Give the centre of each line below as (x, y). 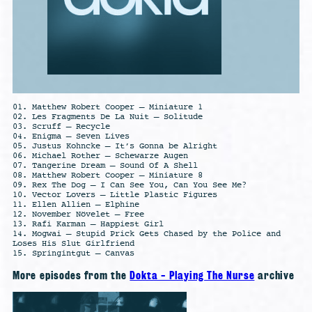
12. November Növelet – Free (78, 214)
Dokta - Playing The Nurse (192, 275)
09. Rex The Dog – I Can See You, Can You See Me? (130, 185)
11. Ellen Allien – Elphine (76, 204)
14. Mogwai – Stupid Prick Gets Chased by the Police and (147, 234)
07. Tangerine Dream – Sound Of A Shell (105, 165)
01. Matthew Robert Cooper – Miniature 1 (108, 107)
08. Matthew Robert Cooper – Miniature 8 (108, 175)
